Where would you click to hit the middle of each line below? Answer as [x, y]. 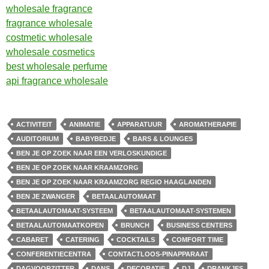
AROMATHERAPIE [208, 124]
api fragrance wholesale [57, 81]
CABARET [32, 240]
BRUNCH [135, 225]
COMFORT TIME [198, 240]
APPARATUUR [140, 124]
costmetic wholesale [49, 38]
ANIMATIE [85, 124]
